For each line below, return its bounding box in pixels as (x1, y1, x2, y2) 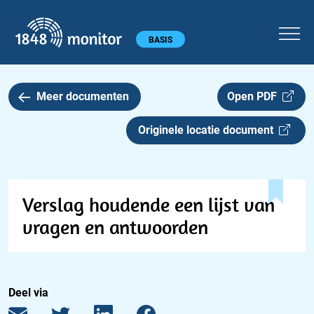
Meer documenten (36, 90, 129, 103)
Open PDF (226, 90, 282, 103)
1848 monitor (135, 15, 202, 29)
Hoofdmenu (8, 31, 66, 45)
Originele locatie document (138, 123, 279, 137)
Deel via (8, 286, 48, 299)
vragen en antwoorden (22, 214, 208, 239)
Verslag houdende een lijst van (22, 192, 275, 217)
